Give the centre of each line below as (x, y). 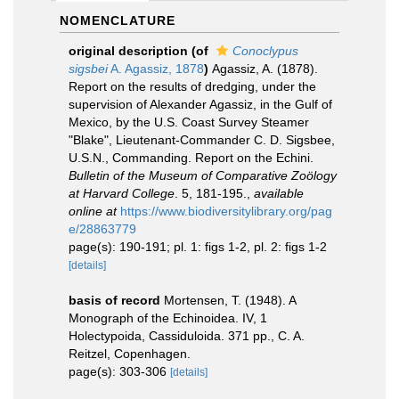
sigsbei (88, 69)
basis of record (114, 300)
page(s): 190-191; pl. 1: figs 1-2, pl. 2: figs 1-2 (198, 247)
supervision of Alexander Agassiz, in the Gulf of (200, 104)
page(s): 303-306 (119, 371)
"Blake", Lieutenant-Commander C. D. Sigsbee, (202, 140)
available (279, 193)
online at (93, 211)
